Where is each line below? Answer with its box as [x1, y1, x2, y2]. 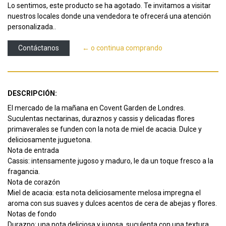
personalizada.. [8, 23, 56, 31]
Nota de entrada [8, 146, 59, 155]
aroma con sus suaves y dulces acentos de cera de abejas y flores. [8, 199, 217, 208]
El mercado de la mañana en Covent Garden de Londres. [8, 104, 185, 112]
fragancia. [8, 167, 40, 176]
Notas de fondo [8, 210, 56, 218]
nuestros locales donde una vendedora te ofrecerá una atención [8, 12, 211, 21]
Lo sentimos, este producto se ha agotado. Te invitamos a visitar [8, 2, 211, 10]
